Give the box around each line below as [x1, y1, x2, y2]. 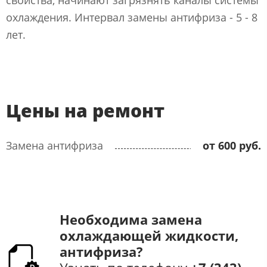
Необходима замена [60, 210, 202, 228]
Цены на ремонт [6, 98, 164, 123]
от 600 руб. [203, 138, 261, 153]
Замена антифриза [6, 138, 103, 153]
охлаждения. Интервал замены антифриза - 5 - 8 [6, 10, 257, 24]
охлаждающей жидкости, [60, 226, 238, 244]
